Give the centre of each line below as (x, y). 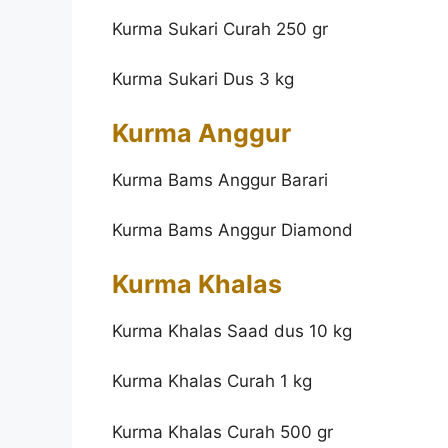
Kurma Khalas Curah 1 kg (212, 381)
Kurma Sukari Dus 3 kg (203, 79)
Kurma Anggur (201, 132)
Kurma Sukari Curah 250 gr (220, 28)
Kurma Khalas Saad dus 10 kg (232, 330)
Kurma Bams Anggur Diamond (232, 230)
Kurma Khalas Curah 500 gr (222, 431)
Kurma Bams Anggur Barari (220, 179)
